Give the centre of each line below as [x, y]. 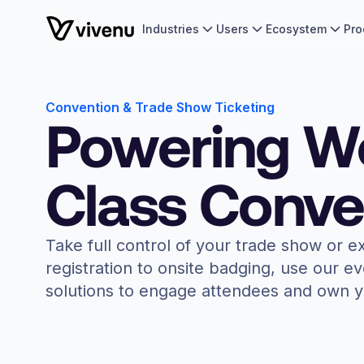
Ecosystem [297, 29]
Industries [171, 29]
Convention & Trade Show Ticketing [160, 107]
